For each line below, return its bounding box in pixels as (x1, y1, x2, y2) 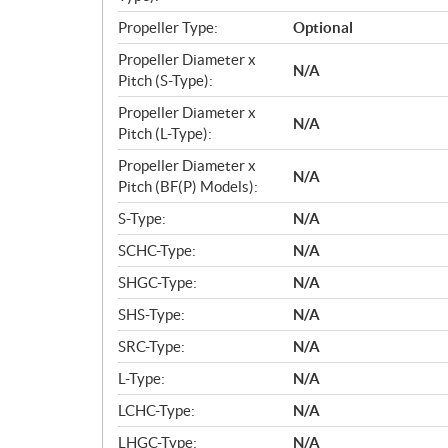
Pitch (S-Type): (118, 72, 213, 89)
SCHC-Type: (118, 242, 196, 259)
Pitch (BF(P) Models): (118, 178, 258, 195)
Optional (293, 19, 353, 36)
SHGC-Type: (118, 274, 197, 291)
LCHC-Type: (118, 402, 195, 419)
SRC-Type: (118, 338, 185, 355)
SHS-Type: (118, 306, 185, 323)
